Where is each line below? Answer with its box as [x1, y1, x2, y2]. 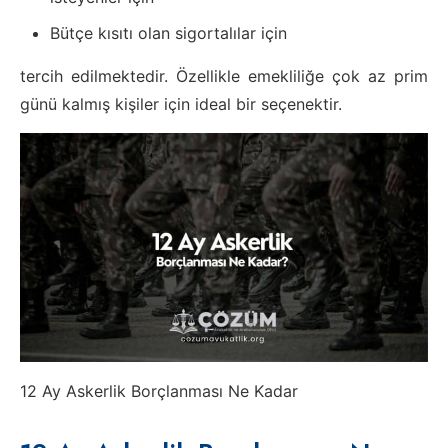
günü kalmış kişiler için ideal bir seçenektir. [20, 94, 342, 114]
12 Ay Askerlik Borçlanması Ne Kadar [20, 381, 298, 402]
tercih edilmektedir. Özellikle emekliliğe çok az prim [20, 66, 428, 86]
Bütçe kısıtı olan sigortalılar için [50, 23, 287, 43]
